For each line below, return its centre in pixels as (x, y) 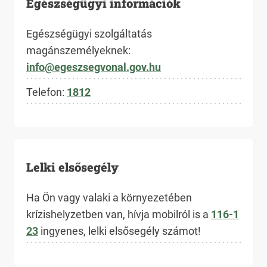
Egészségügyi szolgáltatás (89, 34)
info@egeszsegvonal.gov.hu (94, 67)
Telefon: (46, 92)
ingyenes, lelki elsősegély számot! (119, 231)
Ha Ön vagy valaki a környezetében (109, 198)
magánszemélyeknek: (80, 50)
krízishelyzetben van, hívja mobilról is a (119, 214)
